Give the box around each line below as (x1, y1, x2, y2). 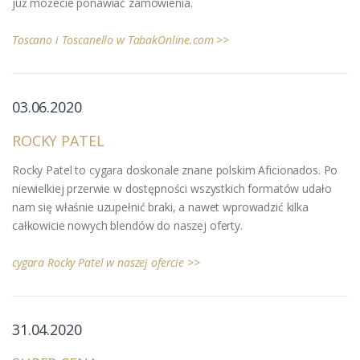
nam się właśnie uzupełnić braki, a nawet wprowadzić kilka (12, 198, 309, 215)
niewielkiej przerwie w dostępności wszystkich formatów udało (12, 180, 332, 196)
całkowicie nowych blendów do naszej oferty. (12, 217, 243, 233)
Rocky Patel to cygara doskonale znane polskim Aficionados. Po (12, 162, 338, 178)
